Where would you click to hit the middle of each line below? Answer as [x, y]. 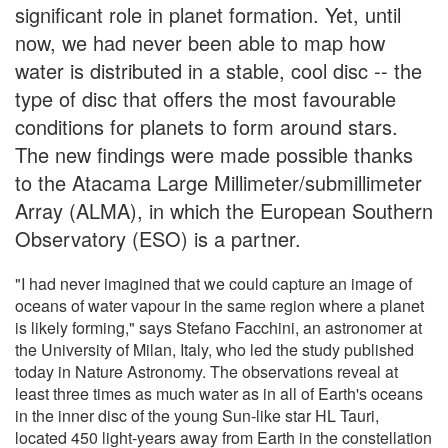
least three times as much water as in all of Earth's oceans [219, 393]
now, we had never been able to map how [200, 42]
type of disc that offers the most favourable [205, 98]
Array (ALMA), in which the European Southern [224, 210]
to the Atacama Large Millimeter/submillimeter [218, 182]
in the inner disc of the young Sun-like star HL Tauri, [197, 415]
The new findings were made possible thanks [214, 154]
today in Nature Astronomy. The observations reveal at [206, 371]
